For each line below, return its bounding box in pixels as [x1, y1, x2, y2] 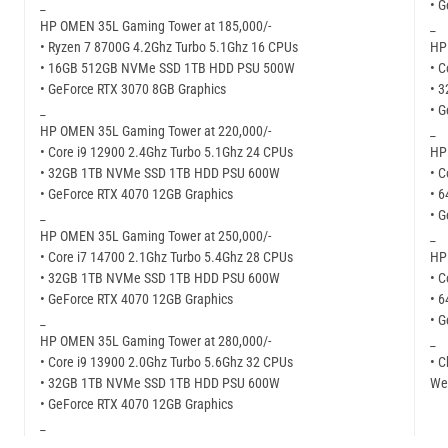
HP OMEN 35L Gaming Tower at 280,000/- [40, 333, 271, 350]
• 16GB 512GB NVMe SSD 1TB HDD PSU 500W [40, 60, 295, 77]
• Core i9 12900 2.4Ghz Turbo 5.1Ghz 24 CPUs [40, 144, 293, 161]
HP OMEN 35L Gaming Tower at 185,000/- [40, 18, 271, 35]
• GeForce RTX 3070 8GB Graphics [40, 81, 226, 98]
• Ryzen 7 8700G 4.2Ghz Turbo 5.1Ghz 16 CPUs [40, 39, 298, 56]
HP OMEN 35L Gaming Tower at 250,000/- [40, 228, 271, 245]
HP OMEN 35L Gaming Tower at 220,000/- [40, 123, 271, 140]
